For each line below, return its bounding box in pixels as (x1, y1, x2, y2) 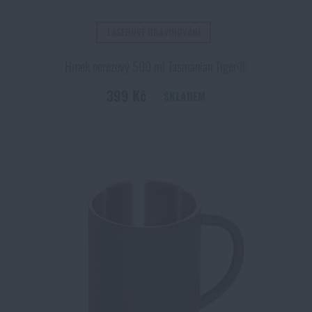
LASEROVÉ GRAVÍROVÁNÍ (107, 25, 201, 40)
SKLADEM (164, 87, 205, 104)
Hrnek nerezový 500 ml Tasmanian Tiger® (64, 56, 248, 75)
